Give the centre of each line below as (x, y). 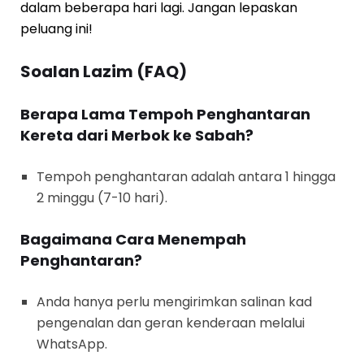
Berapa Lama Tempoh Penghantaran (165, 114)
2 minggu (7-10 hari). (102, 198)
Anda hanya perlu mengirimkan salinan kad (174, 302)
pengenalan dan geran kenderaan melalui (171, 323)
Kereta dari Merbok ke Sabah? (137, 135)
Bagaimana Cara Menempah (133, 239)
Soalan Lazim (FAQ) (104, 71)
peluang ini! (56, 29)
